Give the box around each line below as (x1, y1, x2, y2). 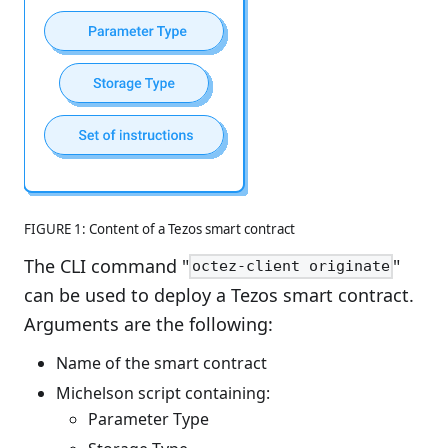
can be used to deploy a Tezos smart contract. (24, 282, 414, 307)
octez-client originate (192, 257, 391, 276)
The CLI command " (24, 253, 189, 278)
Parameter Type (88, 407, 209, 430)
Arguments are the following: (24, 311, 273, 336)
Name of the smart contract (56, 351, 267, 374)
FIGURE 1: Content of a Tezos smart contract (24, 219, 295, 238)
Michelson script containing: (56, 381, 270, 404)
